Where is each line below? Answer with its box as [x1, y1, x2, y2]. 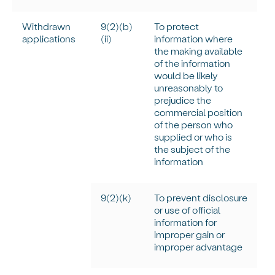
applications [22, 33, 76, 45]
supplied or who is [154, 131, 233, 143]
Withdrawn [22, 20, 71, 33]
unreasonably [154, 82, 213, 94]
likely [196, 69, 219, 82]
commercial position [154, 106, 243, 118]
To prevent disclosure [154, 192, 248, 204]
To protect [154, 20, 199, 33]
